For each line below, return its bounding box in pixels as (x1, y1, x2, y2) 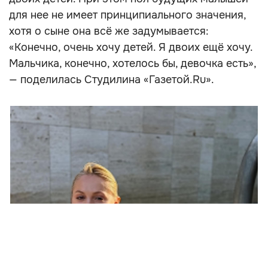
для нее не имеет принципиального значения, (9, 8, 246, 22)
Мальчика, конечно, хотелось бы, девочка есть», (9, 57, 256, 70)
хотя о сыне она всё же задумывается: (9, 25, 209, 38)
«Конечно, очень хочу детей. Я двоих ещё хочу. (9, 41, 252, 54)
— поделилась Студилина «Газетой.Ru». (9, 73, 214, 86)
